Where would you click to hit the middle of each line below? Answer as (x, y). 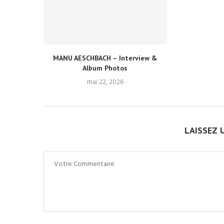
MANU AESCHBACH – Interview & (105, 58)
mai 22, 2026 (105, 82)
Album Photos (105, 68)
